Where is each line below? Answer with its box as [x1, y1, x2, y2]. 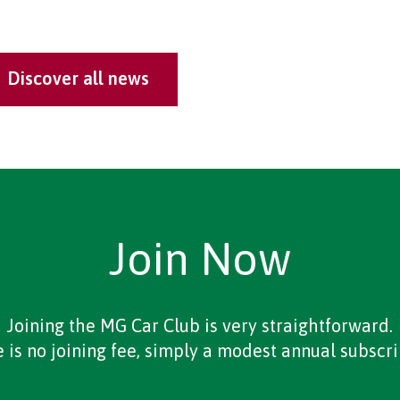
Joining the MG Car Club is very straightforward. [6, 315, 394, 337]
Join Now [108, 233, 291, 286]
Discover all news [7, 68, 150, 89]
